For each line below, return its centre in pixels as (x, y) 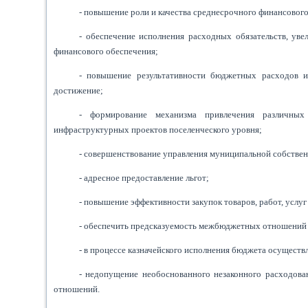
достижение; (79, 90)
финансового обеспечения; (106, 51)
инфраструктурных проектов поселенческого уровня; (158, 130)
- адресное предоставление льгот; (144, 178)
